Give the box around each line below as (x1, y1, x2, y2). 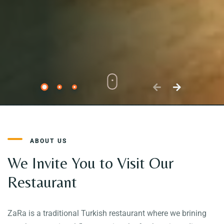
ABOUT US (30, 137, 67, 144)
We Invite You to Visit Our (7, 153, 173, 172)
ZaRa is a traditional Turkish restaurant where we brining (7, 208, 206, 218)
